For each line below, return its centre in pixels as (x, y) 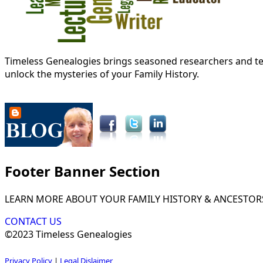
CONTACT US (33, 221)
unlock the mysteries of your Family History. (102, 74)
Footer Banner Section (82, 171)
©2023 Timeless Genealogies (68, 234)
